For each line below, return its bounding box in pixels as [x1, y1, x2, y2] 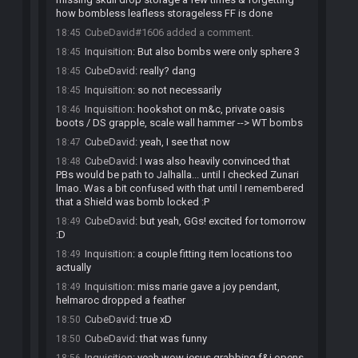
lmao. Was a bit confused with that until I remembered [56, 182, 304, 194]
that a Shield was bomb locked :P [56, 196, 209, 208]
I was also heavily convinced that [140, 155, 290, 167]
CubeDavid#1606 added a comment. [85, 26, 253, 38]
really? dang [140, 65, 196, 77]
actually [56, 261, 91, 273]
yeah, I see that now [140, 136, 230, 148]
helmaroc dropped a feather [56, 294, 185, 306]
